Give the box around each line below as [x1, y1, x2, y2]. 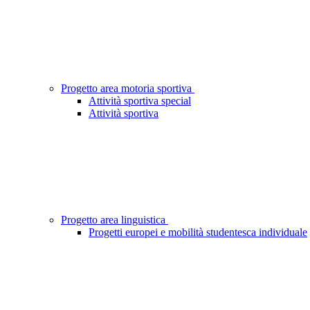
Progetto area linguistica [61, 214, 168, 226]
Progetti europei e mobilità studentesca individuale [89, 226, 307, 239]
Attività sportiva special [89, 95, 191, 107]
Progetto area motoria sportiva [61, 82, 194, 95]
